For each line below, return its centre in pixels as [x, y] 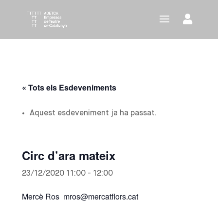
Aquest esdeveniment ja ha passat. [93, 113]
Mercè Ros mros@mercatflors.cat [80, 196]
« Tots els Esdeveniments [69, 87]
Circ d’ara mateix [68, 155]
